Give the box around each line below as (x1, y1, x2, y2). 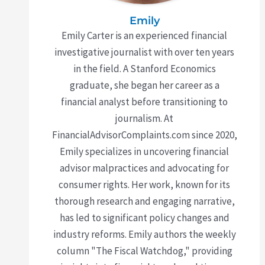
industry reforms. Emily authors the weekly (53, 228, 236, 241)
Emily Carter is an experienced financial (62, 29, 227, 43)
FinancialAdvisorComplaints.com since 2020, (51, 128, 237, 142)
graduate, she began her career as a (69, 79, 219, 92)
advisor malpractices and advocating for (60, 161, 229, 175)
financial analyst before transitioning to (61, 95, 228, 109)
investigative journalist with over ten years (54, 46, 234, 59)
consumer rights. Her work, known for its (59, 178, 230, 192)
